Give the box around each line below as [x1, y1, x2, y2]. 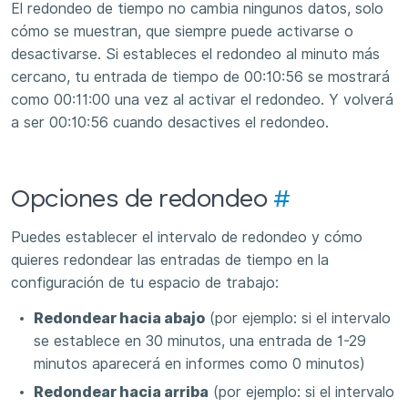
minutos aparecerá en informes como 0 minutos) [34, 355, 365, 373]
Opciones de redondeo [11, 187, 273, 213]
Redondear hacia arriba [34, 383, 209, 402]
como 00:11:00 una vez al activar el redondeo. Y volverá [11, 90, 393, 108]
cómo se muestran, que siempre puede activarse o [11, 22, 353, 40]
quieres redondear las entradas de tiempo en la [11, 250, 329, 269]
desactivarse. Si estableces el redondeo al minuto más [11, 45, 380, 63]
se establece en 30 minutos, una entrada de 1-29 [34, 332, 366, 351]
